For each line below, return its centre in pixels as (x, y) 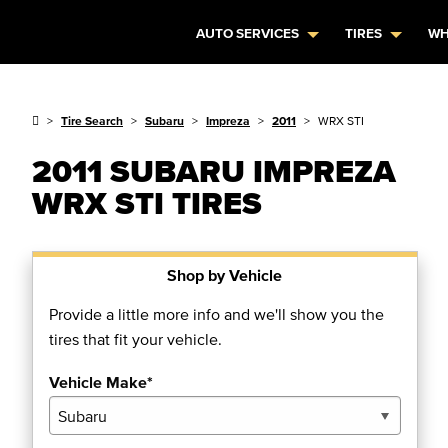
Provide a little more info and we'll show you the (216, 314)
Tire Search (92, 120)
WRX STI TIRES (147, 202)
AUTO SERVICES (248, 33)
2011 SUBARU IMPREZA (214, 170)
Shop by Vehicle (225, 275)
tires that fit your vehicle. (135, 339)
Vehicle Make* (101, 382)
